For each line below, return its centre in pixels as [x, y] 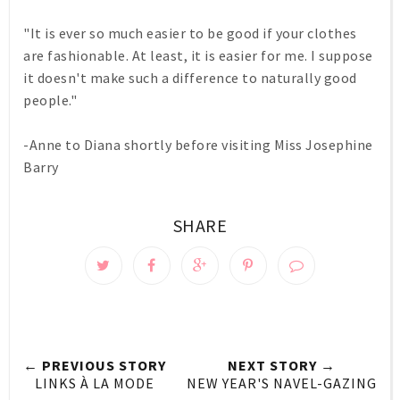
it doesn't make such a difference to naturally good [190, 78]
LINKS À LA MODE [95, 383]
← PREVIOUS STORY [95, 365]
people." [50, 100]
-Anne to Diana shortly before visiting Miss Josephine [198, 145]
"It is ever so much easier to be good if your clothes [190, 33]
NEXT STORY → [282, 365]
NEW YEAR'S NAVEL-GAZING [282, 383]
